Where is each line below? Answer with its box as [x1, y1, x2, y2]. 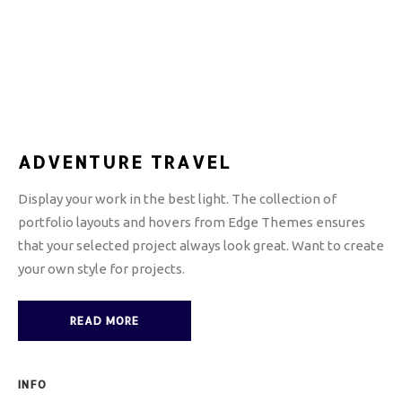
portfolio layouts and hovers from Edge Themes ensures [18, 214, 365, 230]
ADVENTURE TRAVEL [18, 151, 232, 173]
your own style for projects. [18, 261, 185, 276]
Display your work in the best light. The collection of [18, 191, 336, 206]
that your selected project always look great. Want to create [18, 238, 384, 253]
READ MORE [70, 314, 139, 328]
